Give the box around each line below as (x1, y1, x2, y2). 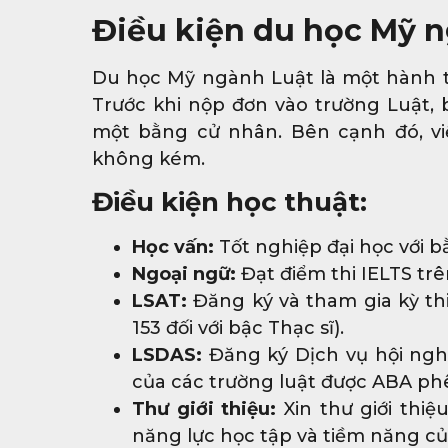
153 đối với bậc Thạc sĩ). (132, 317, 344, 340)
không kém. (92, 147, 205, 170)
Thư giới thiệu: (132, 398, 277, 421)
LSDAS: (132, 344, 202, 367)
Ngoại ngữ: (132, 263, 236, 286)
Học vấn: (132, 236, 214, 259)
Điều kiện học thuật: (92, 186, 367, 219)
